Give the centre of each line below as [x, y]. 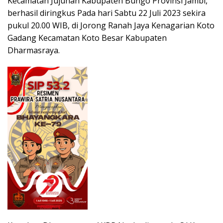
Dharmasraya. [34, 51]
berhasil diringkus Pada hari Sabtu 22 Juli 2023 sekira [107, 13]
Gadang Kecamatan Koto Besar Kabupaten [87, 38]
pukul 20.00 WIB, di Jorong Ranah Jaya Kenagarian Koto [111, 26]
